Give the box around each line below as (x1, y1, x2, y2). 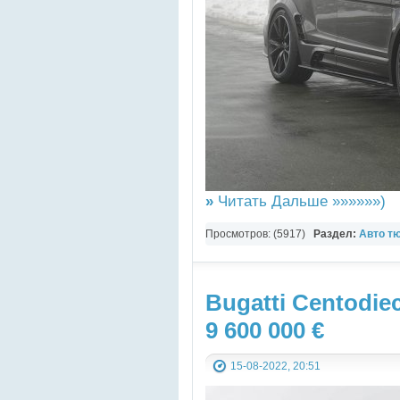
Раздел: (313, 227, 359, 239)
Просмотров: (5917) (205, 227, 313, 239)
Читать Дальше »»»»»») (213, 191, 386, 210)
